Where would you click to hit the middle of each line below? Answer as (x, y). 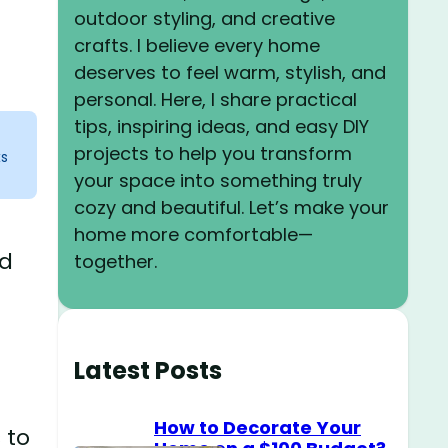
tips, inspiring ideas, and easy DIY (221, 126)
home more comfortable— (193, 234)
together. (115, 261)
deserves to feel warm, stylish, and (230, 72)
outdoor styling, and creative (204, 18)
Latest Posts (148, 370)
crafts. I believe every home (197, 45)
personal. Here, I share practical (215, 99)
